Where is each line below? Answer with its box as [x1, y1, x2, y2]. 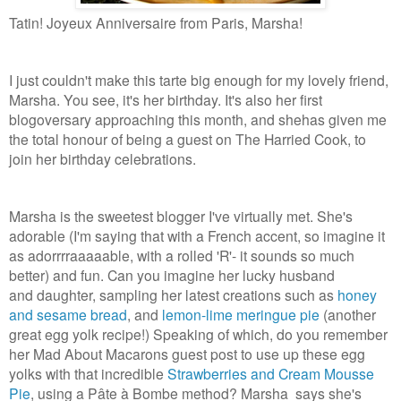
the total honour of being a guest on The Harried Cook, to [9, 129, 366, 149]
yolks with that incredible [9, 363, 167, 384]
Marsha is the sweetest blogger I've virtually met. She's [9, 206, 353, 226]
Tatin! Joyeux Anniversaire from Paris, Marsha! [9, 13, 306, 33]
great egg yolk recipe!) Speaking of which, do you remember [9, 324, 388, 345]
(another [320, 304, 376, 325]
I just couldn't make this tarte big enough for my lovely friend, [9, 70, 388, 90]
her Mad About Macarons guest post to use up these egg [9, 344, 365, 364]
